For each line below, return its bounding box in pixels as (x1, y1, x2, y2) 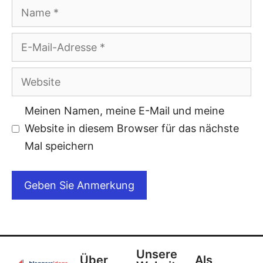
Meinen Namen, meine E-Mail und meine (25, 104, 224, 117)
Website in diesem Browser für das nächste (25, 122, 239, 135)
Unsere (136, 247, 177, 262)
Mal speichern (25, 140, 94, 153)
